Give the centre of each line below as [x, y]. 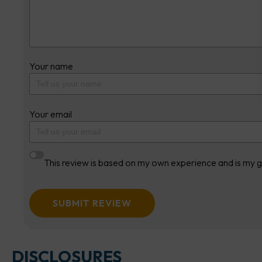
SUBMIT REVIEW [92, 203]
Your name [51, 66]
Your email [51, 114]
